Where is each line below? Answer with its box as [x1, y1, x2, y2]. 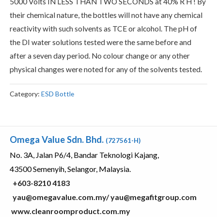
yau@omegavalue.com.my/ [13, 192, 110, 201]
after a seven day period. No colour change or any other [10, 51, 190, 61]
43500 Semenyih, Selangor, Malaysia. [10, 164, 131, 173]
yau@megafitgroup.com [110, 192, 197, 201]
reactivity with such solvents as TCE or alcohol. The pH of [10, 24, 197, 33]
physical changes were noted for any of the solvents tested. [10, 65, 202, 74]
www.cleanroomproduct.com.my [10, 206, 130, 216]
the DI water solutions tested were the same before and [10, 38, 191, 47]
